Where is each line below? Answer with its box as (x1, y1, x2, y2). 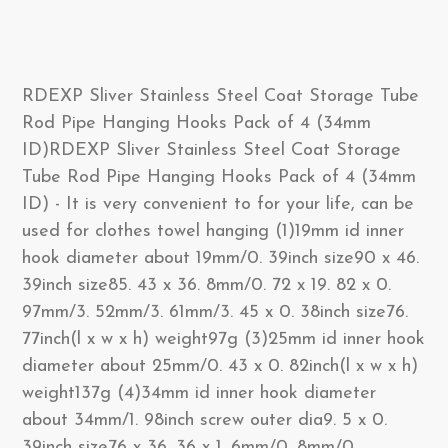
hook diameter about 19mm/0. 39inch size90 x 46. (22, 249, 419, 268)
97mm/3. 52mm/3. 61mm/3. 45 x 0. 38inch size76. (22, 303, 408, 322)
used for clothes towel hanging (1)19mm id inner (22, 222, 404, 241)
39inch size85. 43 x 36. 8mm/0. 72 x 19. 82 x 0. (22, 276, 391, 295)
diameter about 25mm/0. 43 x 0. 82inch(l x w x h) (22, 357, 418, 376)
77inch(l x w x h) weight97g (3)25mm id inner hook (22, 330, 425, 349)
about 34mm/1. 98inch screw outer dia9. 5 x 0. (22, 411, 387, 430)
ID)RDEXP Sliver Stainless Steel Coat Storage (22, 141, 401, 160)
